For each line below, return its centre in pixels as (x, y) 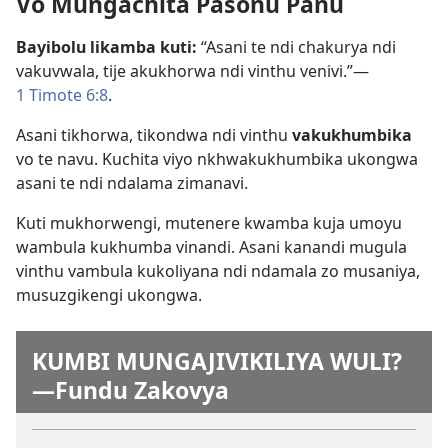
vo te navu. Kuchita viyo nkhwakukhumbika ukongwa (217, 159)
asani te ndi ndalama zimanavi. (132, 183)
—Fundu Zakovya (130, 390)
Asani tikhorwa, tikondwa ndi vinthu (154, 135)
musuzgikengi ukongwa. (109, 295)
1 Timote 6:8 (62, 95)
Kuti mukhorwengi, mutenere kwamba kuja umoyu (209, 223)
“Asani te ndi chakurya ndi (296, 47)
